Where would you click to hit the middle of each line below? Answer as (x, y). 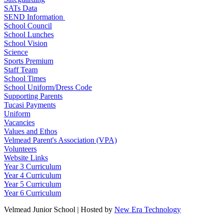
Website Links (26, 158)
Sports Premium (29, 61)
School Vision (26, 44)
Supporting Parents (33, 96)
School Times (25, 79)
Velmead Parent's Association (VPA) (60, 140)
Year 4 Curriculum (33, 175)
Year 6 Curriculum (33, 193)
